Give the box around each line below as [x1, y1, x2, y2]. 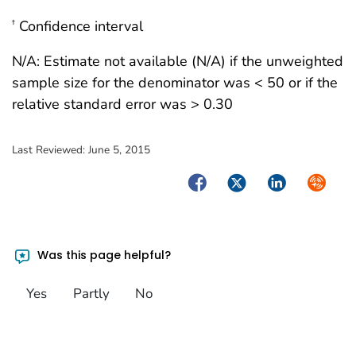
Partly [72, 284, 110, 303]
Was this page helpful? [34, 247, 172, 264]
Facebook [184, 171, 246, 191]
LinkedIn [263, 171, 319, 191]
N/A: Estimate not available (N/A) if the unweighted [12, 51, 343, 71]
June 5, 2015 [88, 141, 150, 157]
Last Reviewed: [12, 141, 88, 157]
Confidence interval [15, 16, 143, 36]
